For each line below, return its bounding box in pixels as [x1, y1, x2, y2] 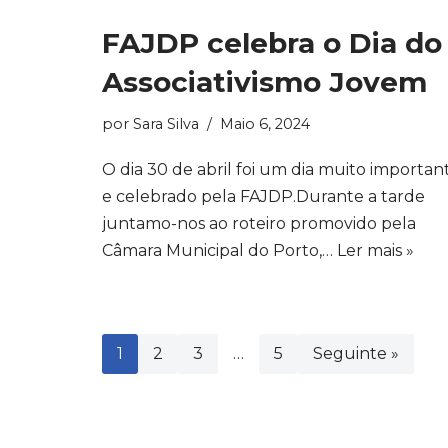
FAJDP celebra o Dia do [102, 26, 442, 60]
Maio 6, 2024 [220, 115, 310, 133]
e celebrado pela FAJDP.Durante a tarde [102, 187, 425, 206]
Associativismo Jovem [102, 65, 427, 99]
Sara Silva [133, 115, 199, 133]
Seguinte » [313, 344, 399, 363]
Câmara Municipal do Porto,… [102, 241, 337, 260]
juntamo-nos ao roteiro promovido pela [102, 214, 416, 233]
